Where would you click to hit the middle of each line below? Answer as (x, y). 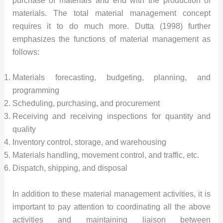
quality (24, 129)
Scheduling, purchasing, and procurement (86, 104)
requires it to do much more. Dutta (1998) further (111, 26)
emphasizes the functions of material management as (111, 39)
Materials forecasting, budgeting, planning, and (111, 78)
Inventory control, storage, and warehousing (89, 142)
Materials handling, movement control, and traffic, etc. (106, 155)
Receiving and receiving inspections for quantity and (111, 116)
